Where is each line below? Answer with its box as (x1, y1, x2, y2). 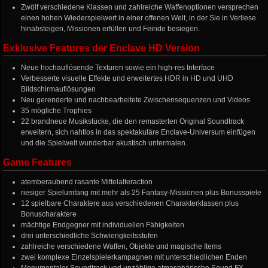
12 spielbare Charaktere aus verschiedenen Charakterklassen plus (21, 199, 239, 208)
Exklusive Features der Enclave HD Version (3, 43, 200, 53)
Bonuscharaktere (21, 210, 77, 218)
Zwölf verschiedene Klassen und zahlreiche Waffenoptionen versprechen (21, 3, 259, 11)
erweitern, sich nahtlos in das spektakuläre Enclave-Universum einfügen (21, 128, 256, 136)
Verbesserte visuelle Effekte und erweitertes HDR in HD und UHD (21, 74, 234, 83)
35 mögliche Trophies (21, 106, 92, 115)
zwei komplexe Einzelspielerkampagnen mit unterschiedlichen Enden (21, 253, 248, 261)
